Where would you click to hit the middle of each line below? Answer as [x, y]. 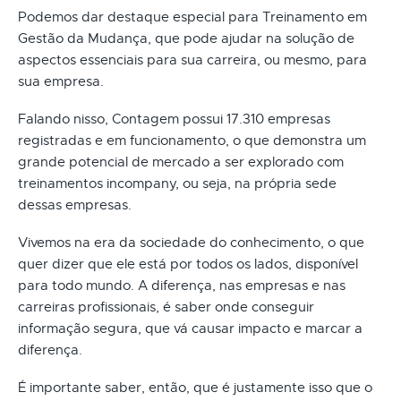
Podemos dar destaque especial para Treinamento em [192, 17]
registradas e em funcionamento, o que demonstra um [192, 140]
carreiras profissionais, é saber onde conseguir [166, 307]
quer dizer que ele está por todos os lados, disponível [188, 264]
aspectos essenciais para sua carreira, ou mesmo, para [192, 60]
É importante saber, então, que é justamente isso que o [195, 387]
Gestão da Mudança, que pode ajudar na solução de [186, 38]
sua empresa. [61, 81]
